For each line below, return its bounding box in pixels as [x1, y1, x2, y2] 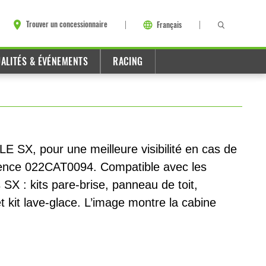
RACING [113, 55, 143, 68]
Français [157, 20, 182, 30]
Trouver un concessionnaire [26, 19, 107, 30]
